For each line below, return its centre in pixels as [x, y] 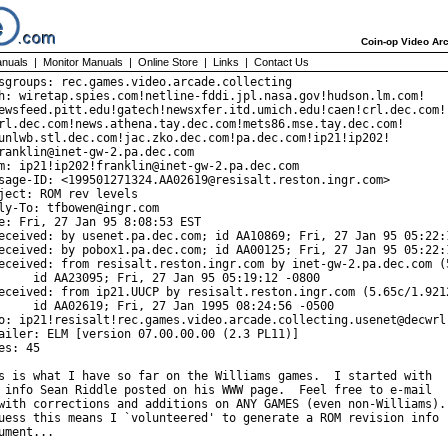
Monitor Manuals [83, 62]
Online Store [168, 62]
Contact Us [281, 62]
